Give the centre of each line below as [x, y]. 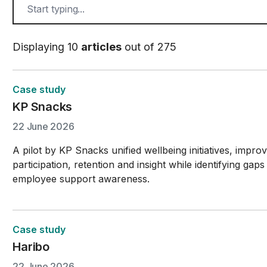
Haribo [31, 247]
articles [102, 47]
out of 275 [149, 47]
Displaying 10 [47, 47]
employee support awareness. [81, 179]
